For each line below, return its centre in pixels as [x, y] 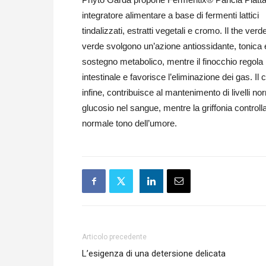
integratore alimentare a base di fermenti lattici [170, 15]
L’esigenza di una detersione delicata [154, 254]
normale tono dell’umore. [129, 123]
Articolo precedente [114, 237]
